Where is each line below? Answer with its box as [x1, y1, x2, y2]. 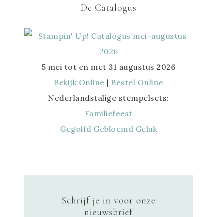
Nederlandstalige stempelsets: [48, 93, 169, 103]
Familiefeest [84, 108, 133, 119]
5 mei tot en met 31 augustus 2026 [41, 62, 176, 72]
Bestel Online [111, 77, 163, 88]
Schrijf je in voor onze [62, 195, 155, 207]
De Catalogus [80, 2, 137, 14]
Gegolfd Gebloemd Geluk [60, 124, 157, 134]
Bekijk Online [54, 77, 105, 88]
